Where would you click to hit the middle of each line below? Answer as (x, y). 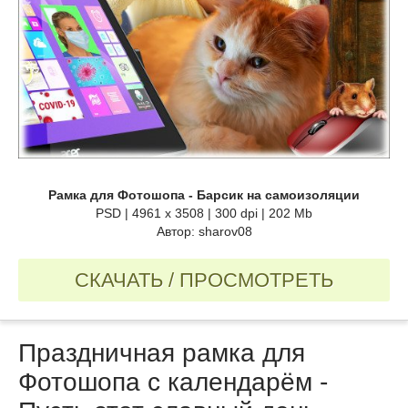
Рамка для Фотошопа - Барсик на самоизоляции (204, 194)
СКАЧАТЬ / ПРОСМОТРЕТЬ (204, 280)
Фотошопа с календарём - (173, 382)
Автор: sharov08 (204, 231)
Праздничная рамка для (162, 352)
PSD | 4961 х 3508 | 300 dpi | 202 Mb (204, 213)
